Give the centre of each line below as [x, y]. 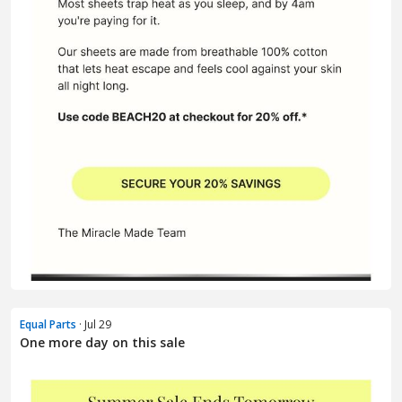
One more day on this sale [102, 342]
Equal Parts [48, 324]
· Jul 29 [94, 324]
